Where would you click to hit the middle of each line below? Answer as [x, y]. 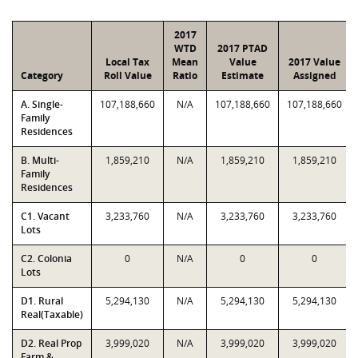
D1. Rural [42, 301]
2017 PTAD [243, 48]
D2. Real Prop [51, 343]
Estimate [243, 76]
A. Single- [42, 104]
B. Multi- [40, 160]
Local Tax [127, 62]
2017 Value [314, 62]
